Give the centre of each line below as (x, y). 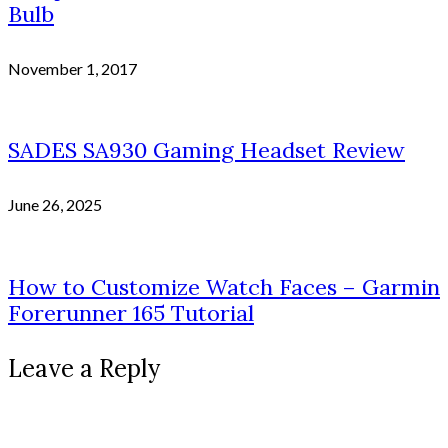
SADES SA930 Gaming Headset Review (206, 150)
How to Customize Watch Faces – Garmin (224, 286)
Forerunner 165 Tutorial (131, 312)
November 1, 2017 (72, 68)
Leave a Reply (84, 368)
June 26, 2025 (55, 205)
